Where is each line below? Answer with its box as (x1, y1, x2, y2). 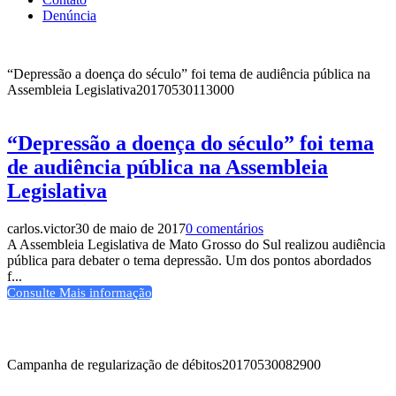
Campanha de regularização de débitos (7, 356, 222, 372)
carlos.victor (7, 220, 75, 236)
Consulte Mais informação (7, 285, 152, 300)
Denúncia (42, 8, 96, 23)
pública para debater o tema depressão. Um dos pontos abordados (7, 252, 371, 268)
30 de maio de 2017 (75, 220, 186, 236)
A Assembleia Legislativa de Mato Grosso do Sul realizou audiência (7, 236, 385, 252)
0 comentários (186, 220, 263, 236)
